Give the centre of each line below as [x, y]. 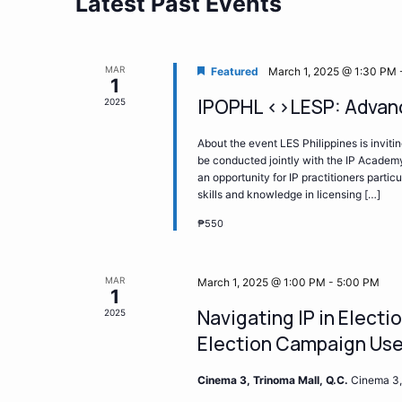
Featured [234, 72]
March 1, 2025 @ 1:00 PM [261, 283]
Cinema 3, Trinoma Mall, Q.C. [274, 380]
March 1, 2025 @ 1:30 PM [332, 72]
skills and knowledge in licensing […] [288, 195]
